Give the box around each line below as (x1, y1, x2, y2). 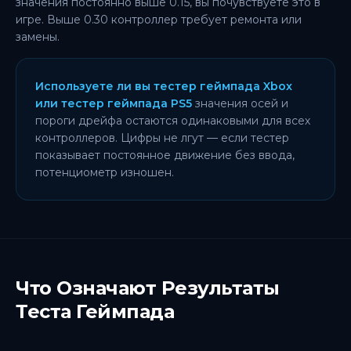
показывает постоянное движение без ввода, (35, 148, 295, 162)
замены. (16, 30, 60, 44)
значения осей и (192, 96, 288, 110)
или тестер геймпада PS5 (35, 96, 192, 110)
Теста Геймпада (16, 300, 175, 323)
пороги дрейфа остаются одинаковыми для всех (35, 114, 310, 128)
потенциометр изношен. (35, 165, 174, 179)
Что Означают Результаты (16, 277, 280, 299)
